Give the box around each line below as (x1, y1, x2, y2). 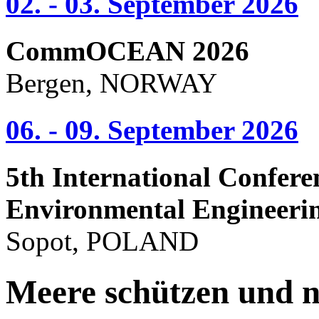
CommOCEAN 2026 (6, 35, 249, 66)
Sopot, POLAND (6, 226, 199, 257)
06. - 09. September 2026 (6, 115, 298, 146)
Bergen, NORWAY (6, 67, 217, 98)
